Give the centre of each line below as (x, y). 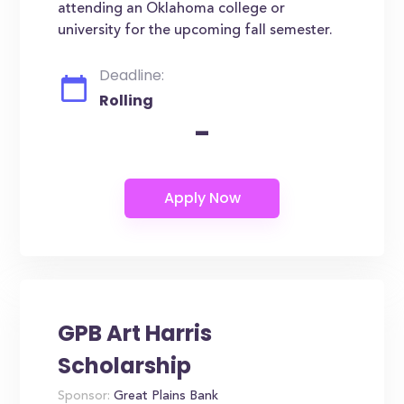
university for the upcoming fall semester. (196, 31)
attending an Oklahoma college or (172, 9)
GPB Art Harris (135, 333)
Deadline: (132, 75)
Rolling (127, 101)
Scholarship (125, 366)
